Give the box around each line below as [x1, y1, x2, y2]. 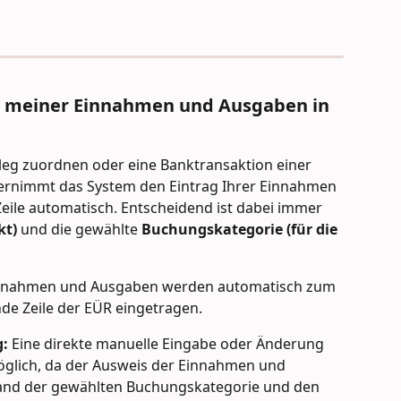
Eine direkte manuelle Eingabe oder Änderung [8, 334, 328, 354]
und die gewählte [21, 219, 141, 240]
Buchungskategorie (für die [141, 219, 341, 240]
